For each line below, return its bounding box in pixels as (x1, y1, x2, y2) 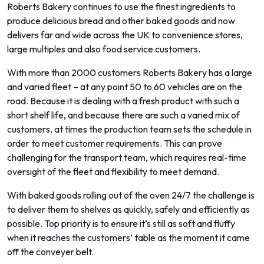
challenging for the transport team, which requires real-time (7, 151, 246, 163)
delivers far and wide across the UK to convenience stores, (7, 29, 243, 41)
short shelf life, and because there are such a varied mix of (7, 109, 240, 121)
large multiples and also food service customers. (7, 43, 200, 55)
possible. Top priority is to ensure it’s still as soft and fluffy (7, 217, 235, 229)
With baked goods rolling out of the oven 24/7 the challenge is (7, 189, 255, 201)
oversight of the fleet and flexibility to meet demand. (7, 166, 219, 177)
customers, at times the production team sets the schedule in (7, 123, 252, 135)
